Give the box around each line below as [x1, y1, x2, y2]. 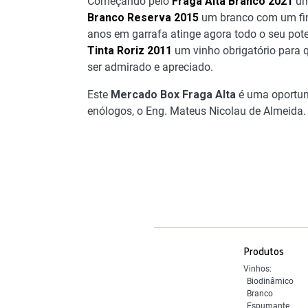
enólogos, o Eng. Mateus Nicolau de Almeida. [87, 104, 306, 118]
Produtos [243, 241, 284, 261]
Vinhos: [243, 264, 272, 274]
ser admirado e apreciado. [87, 60, 213, 74]
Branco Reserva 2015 [87, 11, 199, 25]
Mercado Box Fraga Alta [111, 88, 236, 102]
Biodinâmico [246, 276, 294, 287]
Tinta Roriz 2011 [87, 44, 172, 58]
